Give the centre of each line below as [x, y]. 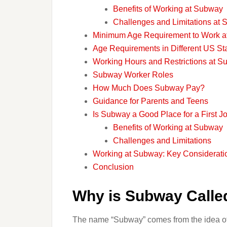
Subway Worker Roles [133, 75]
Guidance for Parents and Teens [150, 101]
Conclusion [113, 167]
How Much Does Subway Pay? [149, 88]
